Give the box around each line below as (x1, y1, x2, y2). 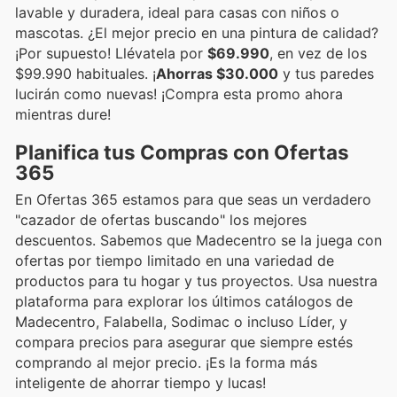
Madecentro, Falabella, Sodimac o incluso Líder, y (15, 312, 347, 331)
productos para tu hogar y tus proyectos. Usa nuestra (15, 271, 378, 290)
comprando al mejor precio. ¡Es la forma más (15, 353, 317, 371)
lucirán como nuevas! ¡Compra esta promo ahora (15, 84, 343, 103)
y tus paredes (278, 64, 374, 82)
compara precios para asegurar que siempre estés (15, 332, 353, 351)
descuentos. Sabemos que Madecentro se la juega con (15, 230, 382, 249)
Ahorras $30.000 (156, 64, 278, 82)
